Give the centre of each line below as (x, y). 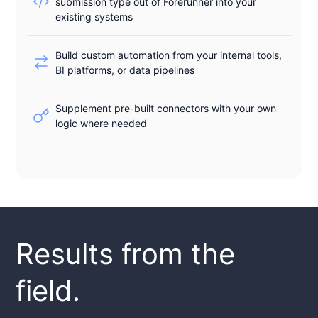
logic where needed (102, 123)
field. (48, 290)
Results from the (126, 253)
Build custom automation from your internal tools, (169, 55)
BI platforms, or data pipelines (125, 70)
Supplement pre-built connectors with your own (166, 108)
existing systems (94, 16)
